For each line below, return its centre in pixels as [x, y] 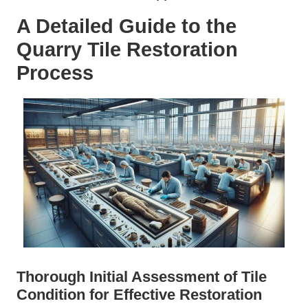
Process [55, 73]
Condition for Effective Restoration [139, 294]
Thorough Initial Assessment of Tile [142, 276]
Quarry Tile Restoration [127, 50]
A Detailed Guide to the [126, 26]
